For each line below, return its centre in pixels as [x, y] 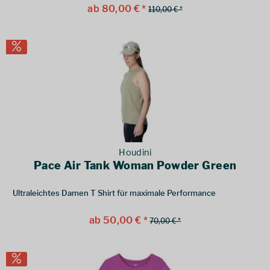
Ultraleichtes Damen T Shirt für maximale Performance [115, 193]
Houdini [135, 153]
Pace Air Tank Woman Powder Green [135, 166]
